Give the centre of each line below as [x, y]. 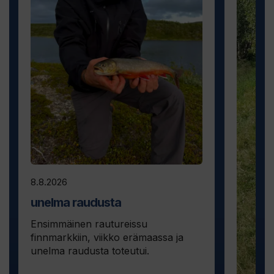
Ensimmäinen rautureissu [89, 224]
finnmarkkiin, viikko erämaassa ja [107, 238]
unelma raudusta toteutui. [90, 251]
